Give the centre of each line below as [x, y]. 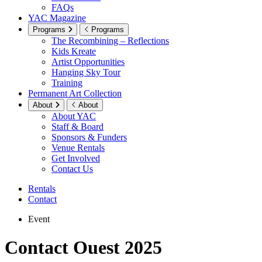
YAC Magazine [57, 18]
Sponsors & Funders [89, 137]
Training [67, 82]
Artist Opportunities [88, 61]
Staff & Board [77, 126]
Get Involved [76, 158]
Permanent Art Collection [75, 93]
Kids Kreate [74, 51]
